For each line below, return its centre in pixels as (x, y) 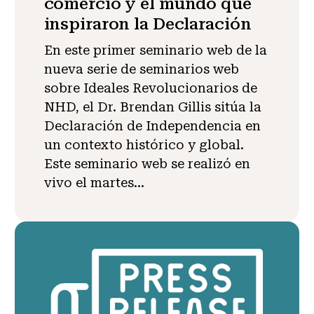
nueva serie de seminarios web (141, 69)
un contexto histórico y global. (144, 145)
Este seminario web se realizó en (147, 164)
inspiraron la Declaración (148, 24)
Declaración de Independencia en (152, 126)
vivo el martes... (94, 183)
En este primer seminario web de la (155, 50)
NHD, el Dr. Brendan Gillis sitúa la (152, 107)
